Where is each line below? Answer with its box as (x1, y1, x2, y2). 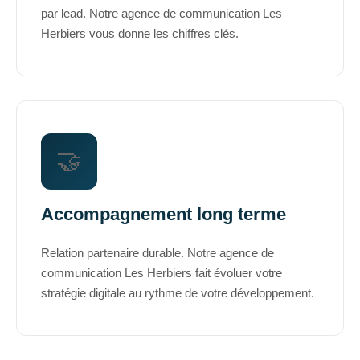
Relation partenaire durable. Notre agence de (41, 245, 274, 260)
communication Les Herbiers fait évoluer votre (41, 265, 282, 280)
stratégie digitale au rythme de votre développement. (41, 285, 314, 300)
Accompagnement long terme (41, 203, 286, 224)
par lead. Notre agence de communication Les (41, 6, 282, 20)
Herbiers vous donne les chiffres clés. (41, 26, 239, 40)
